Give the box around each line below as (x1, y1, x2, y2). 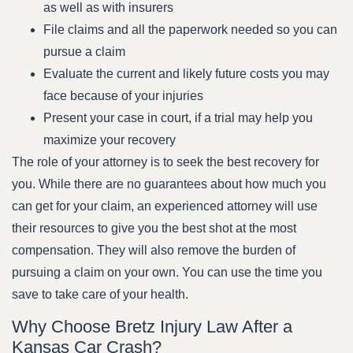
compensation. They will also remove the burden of (12, 243, 295, 258)
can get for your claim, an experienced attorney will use (12, 199, 318, 214)
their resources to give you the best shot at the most (12, 221, 296, 236)
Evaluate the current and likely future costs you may (43, 67, 329, 81)
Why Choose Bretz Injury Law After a (12, 317, 292, 337)
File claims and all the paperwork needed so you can (43, 23, 337, 37)
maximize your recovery (43, 133, 176, 147)
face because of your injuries (43, 89, 203, 103)
